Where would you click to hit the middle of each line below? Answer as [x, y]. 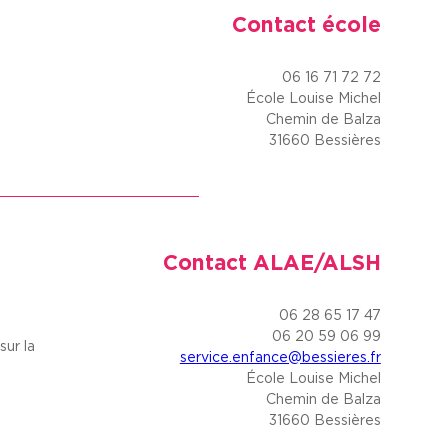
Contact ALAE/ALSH [271, 262]
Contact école [306, 24]
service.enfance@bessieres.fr [280, 356]
